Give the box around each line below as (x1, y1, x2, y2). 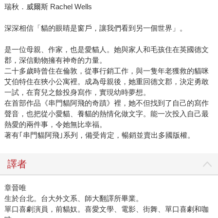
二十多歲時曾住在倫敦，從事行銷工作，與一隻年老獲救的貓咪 (4, 66, 209, 75)
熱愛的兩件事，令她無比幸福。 (4, 120, 107, 128)
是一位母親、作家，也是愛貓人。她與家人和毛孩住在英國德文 (4, 45, 209, 54)
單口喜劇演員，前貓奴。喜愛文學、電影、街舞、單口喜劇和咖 (4, 204, 209, 213)
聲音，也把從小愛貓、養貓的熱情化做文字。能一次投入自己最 (4, 109, 209, 118)
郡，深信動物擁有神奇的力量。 (4, 55, 107, 64)
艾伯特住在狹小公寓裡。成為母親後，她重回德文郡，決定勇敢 (4, 77, 209, 86)
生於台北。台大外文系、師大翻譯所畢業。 (4, 194, 143, 202)
